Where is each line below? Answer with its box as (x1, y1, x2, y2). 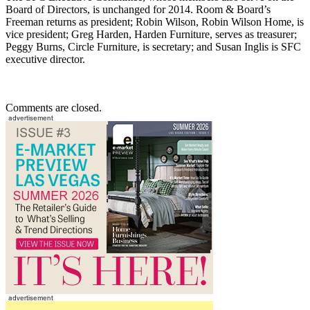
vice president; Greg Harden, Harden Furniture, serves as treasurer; (6, 28, 297, 41)
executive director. (6, 53, 85, 66)
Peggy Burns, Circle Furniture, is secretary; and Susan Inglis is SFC (6, 41, 301, 53)
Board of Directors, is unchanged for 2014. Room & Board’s (6, 3, 271, 16)
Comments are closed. (6, 102, 102, 114)
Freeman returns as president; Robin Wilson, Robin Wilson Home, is (6, 16, 304, 28)
